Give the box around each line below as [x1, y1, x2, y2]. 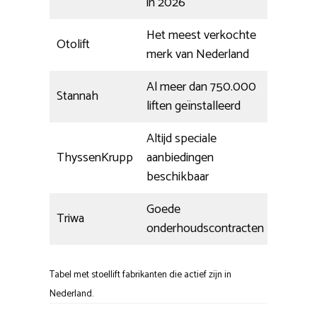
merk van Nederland [146, 44, 249, 66]
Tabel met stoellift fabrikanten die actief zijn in [50, 267, 231, 283]
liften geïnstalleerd [146, 96, 241, 117]
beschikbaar [146, 166, 209, 188]
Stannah [57, 86, 98, 108]
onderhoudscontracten [146, 218, 264, 240]
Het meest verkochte [146, 25, 256, 47]
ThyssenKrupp [57, 147, 133, 169]
